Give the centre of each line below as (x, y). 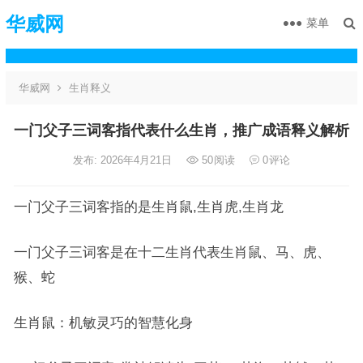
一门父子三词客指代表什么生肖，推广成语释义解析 (181, 130)
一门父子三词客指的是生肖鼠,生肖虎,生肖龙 (148, 207)
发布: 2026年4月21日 (124, 160)
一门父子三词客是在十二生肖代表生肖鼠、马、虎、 (172, 252)
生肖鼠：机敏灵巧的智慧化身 (103, 322)
